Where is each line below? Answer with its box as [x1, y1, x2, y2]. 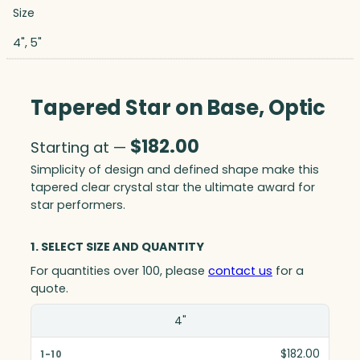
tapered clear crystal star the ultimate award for [31, 179, 315, 196]
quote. [31, 280, 68, 297]
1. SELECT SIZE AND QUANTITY [31, 239, 204, 256]
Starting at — [31, 137, 130, 158]
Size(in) [39, 312, 84, 328]
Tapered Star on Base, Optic [31, 92, 326, 122]
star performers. [31, 197, 125, 214]
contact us [208, 263, 272, 280]
